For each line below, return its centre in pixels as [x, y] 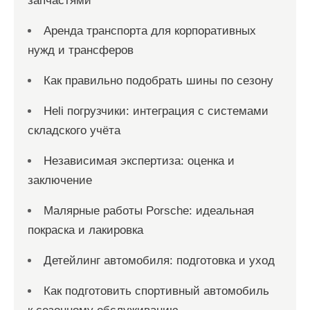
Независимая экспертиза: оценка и [139, 161]
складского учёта [74, 130]
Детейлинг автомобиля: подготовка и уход [159, 261]
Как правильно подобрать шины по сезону [158, 81]
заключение [60, 180]
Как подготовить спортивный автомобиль [156, 291]
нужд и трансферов [81, 50]
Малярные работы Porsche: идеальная [149, 211]
